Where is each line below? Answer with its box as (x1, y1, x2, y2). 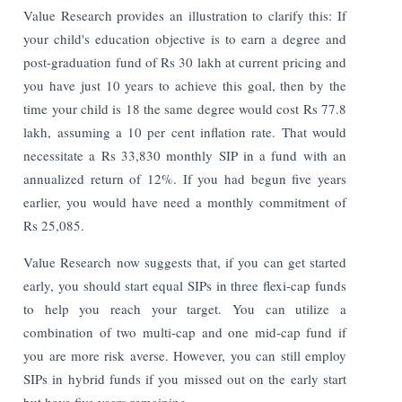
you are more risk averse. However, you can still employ (23, 345, 346, 364)
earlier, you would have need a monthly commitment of (23, 192, 346, 211)
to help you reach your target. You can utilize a (23, 299, 346, 318)
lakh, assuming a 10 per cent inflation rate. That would (23, 122, 346, 141)
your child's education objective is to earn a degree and (23, 29, 346, 48)
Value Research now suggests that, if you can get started (23, 252, 346, 271)
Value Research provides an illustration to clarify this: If (23, 5, 346, 24)
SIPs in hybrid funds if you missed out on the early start (23, 369, 346, 388)
